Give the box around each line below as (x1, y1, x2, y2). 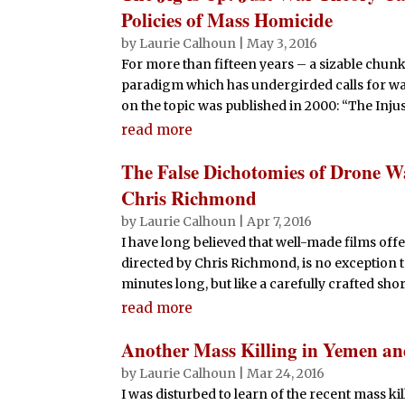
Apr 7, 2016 (247, 213, 313, 231)
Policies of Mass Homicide (121, 6, 334, 34)
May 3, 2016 (247, 35, 318, 52)
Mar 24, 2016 (247, 365, 325, 382)
